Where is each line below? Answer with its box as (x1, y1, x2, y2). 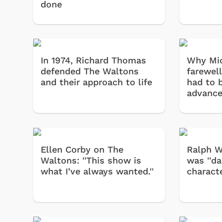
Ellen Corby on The (41, 144, 123, 155)
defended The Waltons (41, 66, 139, 77)
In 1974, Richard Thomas (41, 55, 146, 66)
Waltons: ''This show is (41, 155, 141, 166)
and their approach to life (41, 77, 152, 88)
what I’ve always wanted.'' (41, 166, 154, 176)
